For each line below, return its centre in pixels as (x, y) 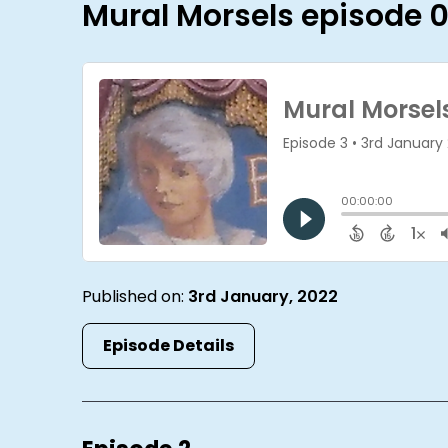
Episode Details (169, 346)
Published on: (135, 297)
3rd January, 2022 (263, 297)
